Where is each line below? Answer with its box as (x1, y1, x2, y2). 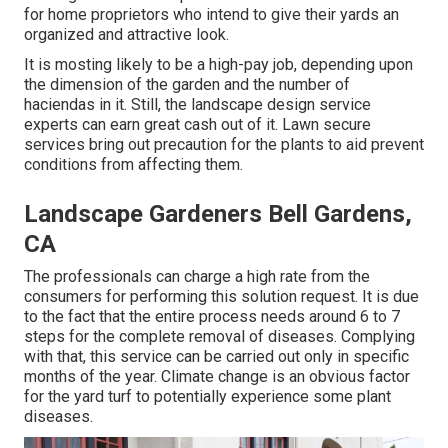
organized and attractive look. (24, 25, 229, 45)
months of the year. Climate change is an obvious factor (24, 367, 410, 387)
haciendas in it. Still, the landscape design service (24, 95, 371, 115)
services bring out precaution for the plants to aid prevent (24, 135, 424, 155)
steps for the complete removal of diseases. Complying (24, 327, 415, 347)
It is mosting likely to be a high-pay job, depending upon (24, 55, 413, 75)
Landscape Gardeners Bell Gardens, (24, 200, 412, 229)
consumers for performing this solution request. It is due (24, 287, 419, 307)
